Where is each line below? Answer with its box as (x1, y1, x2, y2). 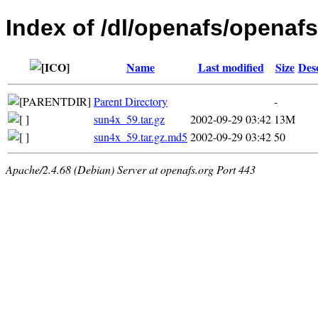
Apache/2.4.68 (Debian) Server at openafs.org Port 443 (6, 161, 256, 177)
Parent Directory (94, 93, 168, 109)
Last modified (197, 58, 264, 75)
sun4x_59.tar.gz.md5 (94, 128, 187, 144)
